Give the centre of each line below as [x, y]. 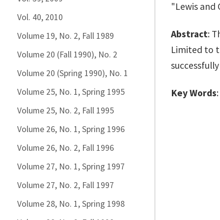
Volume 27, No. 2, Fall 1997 [66, 185]
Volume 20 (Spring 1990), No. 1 [73, 73]
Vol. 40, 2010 [40, 17]
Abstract [189, 34]
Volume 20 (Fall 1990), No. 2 [67, 55]
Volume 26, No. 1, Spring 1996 [71, 129]
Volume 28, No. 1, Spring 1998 [71, 204]
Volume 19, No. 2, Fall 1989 [66, 36]
